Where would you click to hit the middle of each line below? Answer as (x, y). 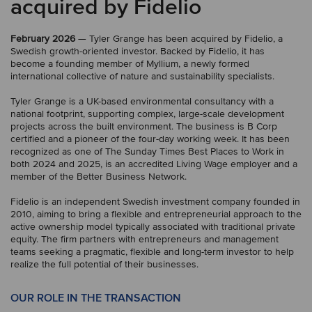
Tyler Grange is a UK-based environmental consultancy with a (142, 101)
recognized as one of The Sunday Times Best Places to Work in (147, 151)
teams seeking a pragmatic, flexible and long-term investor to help (152, 252)
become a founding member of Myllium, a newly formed (130, 64)
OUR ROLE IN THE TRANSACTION (96, 298)
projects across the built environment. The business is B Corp (144, 126)
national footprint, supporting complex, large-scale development (147, 114)
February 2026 (43, 39)
